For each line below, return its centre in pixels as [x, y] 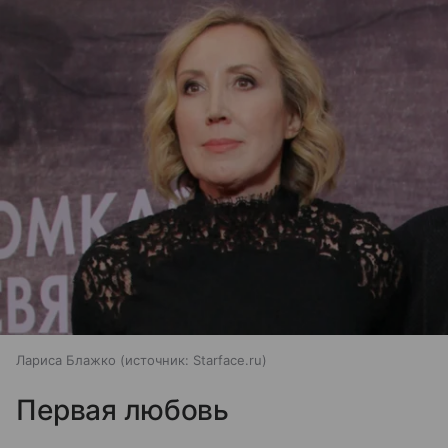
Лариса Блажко [66, 360]
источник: [157, 360]
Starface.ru [227, 360]
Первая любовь [123, 410]
